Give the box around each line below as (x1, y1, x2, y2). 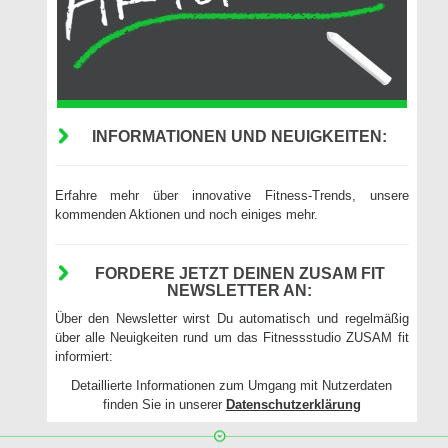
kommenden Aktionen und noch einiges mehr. (54, 207, 318, 223)
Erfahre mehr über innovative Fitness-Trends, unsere (54, 188, 409, 204)
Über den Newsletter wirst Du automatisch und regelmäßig (54, 311, 409, 327)
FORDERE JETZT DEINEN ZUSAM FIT (94, 265, 385, 283)
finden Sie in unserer (102, 397, 226, 413)
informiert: (54, 349, 113, 365)
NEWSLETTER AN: (167, 282, 313, 300)
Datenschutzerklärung (225, 397, 361, 413)
